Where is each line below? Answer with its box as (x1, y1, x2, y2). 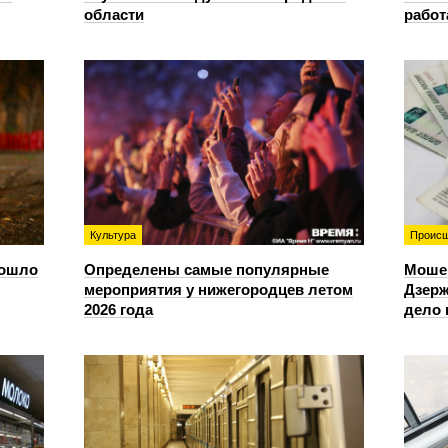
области (84, 5, 144, 23)
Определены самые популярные (84, 260, 329, 278)
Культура (90, 228, 136, 241)
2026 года (84, 300, 153, 318)
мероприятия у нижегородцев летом (84, 280, 353, 298)
